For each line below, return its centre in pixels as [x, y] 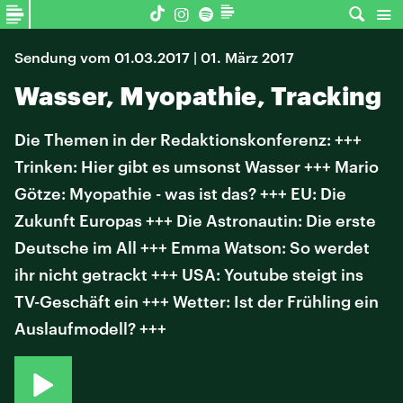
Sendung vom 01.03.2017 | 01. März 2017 [154, 57]
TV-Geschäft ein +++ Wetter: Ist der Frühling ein [197, 301]
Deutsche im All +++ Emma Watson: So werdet [192, 247]
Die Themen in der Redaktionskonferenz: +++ [188, 139]
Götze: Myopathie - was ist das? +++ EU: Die [180, 193]
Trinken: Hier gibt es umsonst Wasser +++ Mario [197, 166]
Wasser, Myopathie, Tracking [198, 95]
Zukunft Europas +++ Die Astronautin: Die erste [195, 220]
